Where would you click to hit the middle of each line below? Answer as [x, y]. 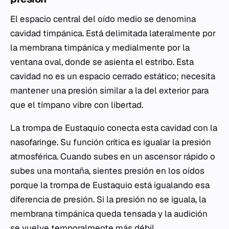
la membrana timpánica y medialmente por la [100, 48]
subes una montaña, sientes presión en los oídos [107, 171]
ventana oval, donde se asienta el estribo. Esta [102, 62]
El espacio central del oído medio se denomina [103, 19]
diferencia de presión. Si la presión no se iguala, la [108, 200]
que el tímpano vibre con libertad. [77, 105]
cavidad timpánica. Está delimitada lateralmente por [113, 33]
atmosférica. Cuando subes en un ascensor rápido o [113, 157]
